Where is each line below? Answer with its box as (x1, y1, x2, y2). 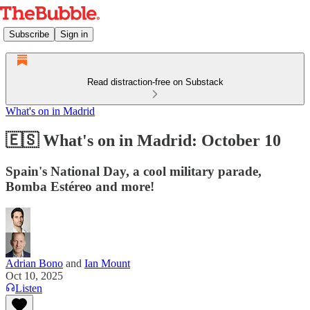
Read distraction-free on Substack (86, 77, 224, 87)
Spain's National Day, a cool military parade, (6, 163, 262, 179)
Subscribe (9, 28, 49, 39)
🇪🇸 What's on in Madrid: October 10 (6, 131, 281, 149)
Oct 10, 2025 (6, 269, 63, 282)
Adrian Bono (6, 257, 63, 269)
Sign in (60, 28, 88, 39)
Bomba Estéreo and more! (6, 179, 154, 194)
